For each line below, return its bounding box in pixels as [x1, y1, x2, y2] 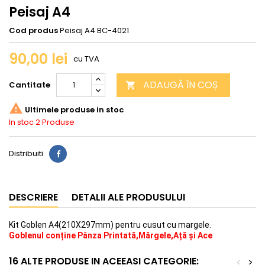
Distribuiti [9, 148, 43, 160]
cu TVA [73, 53, 99, 65]
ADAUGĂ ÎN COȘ [143, 78, 218, 92]
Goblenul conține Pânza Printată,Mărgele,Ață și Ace [9, 231, 212, 241]
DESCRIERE [9, 190, 58, 205]
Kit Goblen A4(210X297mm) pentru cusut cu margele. [9, 220, 211, 230]
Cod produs [9, 25, 58, 37]
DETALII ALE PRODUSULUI [72, 190, 185, 205]
